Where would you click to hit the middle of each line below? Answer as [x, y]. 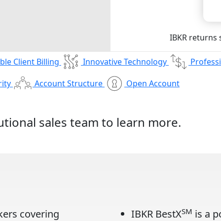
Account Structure [69, 84]
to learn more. [141, 122]
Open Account [153, 84]
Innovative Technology [125, 62]
